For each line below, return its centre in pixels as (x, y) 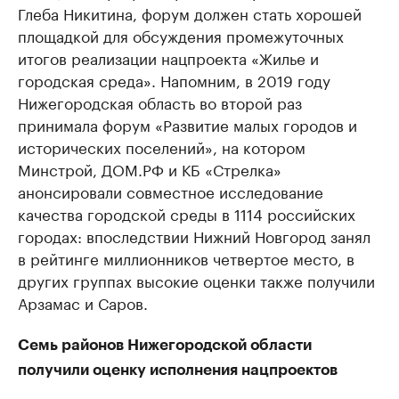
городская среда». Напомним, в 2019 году (174, 80)
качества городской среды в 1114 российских (187, 213)
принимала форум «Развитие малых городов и (187, 124)
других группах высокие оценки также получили (196, 280)
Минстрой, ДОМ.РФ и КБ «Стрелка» (150, 169)
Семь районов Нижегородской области (165, 346)
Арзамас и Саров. (83, 302)
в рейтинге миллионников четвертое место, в (186, 258)
